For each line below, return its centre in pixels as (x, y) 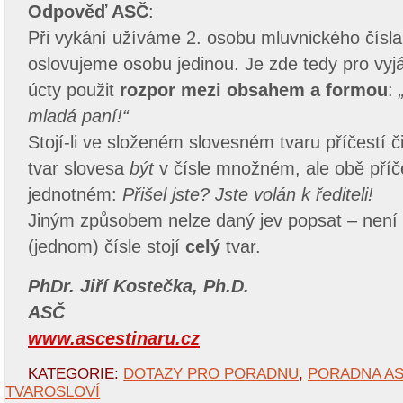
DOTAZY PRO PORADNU (211, 374)
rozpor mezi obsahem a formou (254, 90)
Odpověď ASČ (88, 12)
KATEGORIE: (76, 374)
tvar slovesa (79, 168)
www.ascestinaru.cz (114, 338)
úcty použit (74, 90)
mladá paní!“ (78, 116)
